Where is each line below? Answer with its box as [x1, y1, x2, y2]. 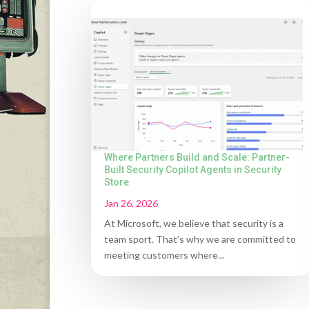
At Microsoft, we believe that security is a [104, 217, 283, 229]
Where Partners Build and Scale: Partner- [104, 151, 290, 163]
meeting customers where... [104, 248, 224, 261]
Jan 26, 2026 [104, 197, 158, 209]
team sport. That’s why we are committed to [104, 232, 296, 245]
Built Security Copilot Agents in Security [104, 163, 281, 175]
